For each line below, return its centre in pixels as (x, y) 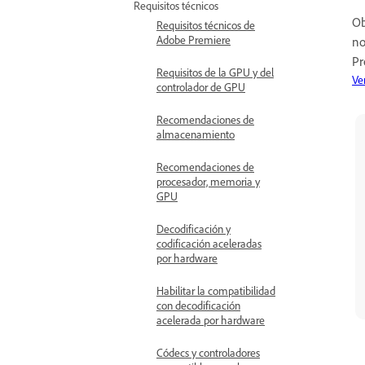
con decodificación (198, 305)
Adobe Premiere (193, 40)
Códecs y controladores (208, 352)
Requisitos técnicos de (206, 25)
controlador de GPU (201, 87)
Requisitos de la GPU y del (215, 72)
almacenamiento (196, 134)
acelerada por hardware (211, 320)
